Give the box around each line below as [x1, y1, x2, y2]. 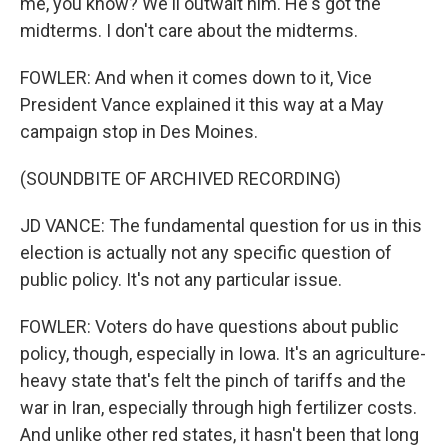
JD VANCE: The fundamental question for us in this [20, 215, 422, 236]
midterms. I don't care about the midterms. [20, 20, 358, 41]
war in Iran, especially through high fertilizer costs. [20, 397, 417, 418]
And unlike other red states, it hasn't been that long [20, 424, 419, 445]
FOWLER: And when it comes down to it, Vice [20, 67, 372, 88]
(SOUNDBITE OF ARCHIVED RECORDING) [20, 168, 341, 189]
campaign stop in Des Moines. [20, 121, 258, 142]
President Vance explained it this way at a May [20, 94, 384, 115]
